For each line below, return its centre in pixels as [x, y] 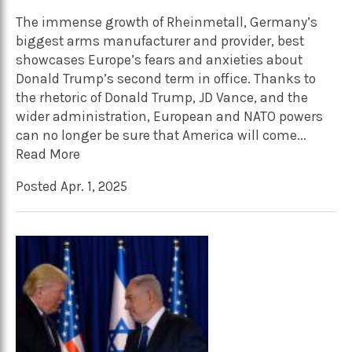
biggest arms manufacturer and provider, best [160, 40]
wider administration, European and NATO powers [169, 116]
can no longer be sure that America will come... [161, 135]
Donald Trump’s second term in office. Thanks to [166, 78]
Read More [48, 154]
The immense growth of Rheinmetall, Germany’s [167, 22]
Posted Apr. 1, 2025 [71, 186]
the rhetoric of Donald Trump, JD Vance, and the [162, 97]
